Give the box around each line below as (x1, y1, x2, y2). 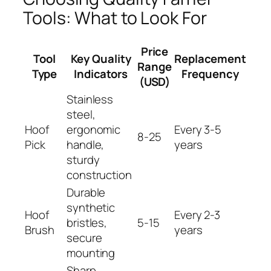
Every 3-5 (174, 121, 222, 137)
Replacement (174, 50, 246, 67)
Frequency (181, 65, 239, 82)
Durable (67, 184, 106, 200)
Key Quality (70, 50, 131, 67)
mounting (67, 244, 116, 261)
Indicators (73, 65, 128, 82)
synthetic (67, 199, 116, 215)
